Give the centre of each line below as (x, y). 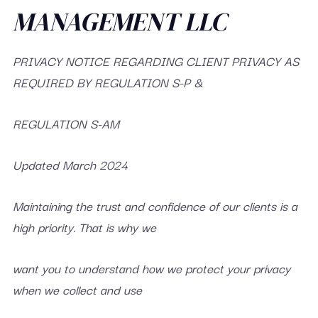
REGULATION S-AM (66, 123)
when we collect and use (77, 289)
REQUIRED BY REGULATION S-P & (108, 82)
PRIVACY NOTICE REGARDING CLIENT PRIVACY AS (155, 61)
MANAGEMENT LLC (119, 22)
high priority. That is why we (84, 227)
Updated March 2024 (70, 164)
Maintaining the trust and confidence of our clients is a (155, 205)
